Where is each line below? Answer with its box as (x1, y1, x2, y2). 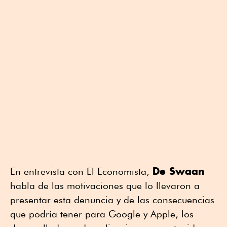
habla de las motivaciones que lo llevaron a (10, 179, 200, 191)
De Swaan (153, 164, 205, 177)
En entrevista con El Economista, (10, 165, 153, 177)
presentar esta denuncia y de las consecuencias (10, 194, 214, 205)
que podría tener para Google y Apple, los (10, 208, 194, 219)
